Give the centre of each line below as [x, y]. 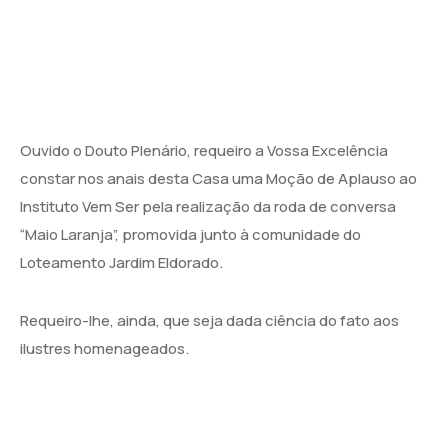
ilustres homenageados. [104, 348]
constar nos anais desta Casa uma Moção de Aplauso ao [218, 178]
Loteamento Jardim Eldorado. [121, 262]
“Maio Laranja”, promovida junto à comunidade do [190, 234]
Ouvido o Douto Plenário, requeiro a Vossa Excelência [204, 150]
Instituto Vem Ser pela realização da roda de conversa [208, 206]
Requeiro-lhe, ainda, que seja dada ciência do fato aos [209, 320]
